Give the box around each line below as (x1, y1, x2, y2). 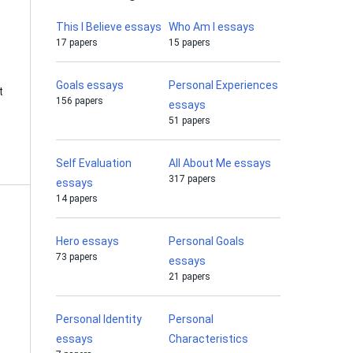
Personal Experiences (168, 79, 278, 91)
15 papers (168, 37, 210, 48)
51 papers (168, 115, 210, 126)
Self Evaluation (56, 157, 132, 169)
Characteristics (168, 333, 248, 345)
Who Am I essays (168, 20, 255, 33)
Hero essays (56, 235, 119, 247)
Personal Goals (168, 235, 244, 247)
